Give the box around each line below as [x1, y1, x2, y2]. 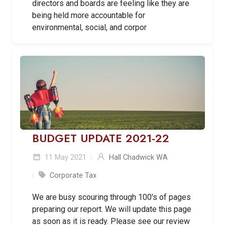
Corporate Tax [50, 171, 96, 180]
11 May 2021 [43, 153, 86, 162]
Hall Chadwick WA [109, 153, 168, 162]
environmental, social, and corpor [32, 23, 147, 33]
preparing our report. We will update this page [32, 204, 191, 214]
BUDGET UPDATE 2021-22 [32, 130, 169, 146]
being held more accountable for [32, 11, 145, 21]
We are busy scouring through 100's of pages [32, 192, 191, 202]
